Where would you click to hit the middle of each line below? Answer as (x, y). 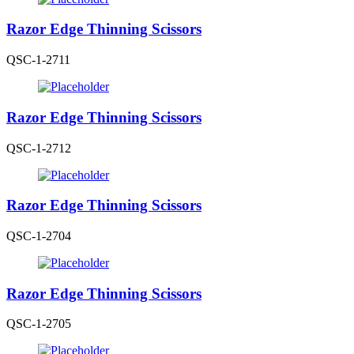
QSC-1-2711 (38, 60)
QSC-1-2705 (39, 324)
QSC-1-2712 (39, 148)
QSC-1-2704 (39, 236)
